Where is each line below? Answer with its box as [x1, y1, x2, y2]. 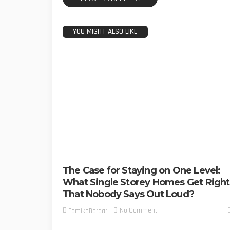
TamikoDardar [69, 206, 107, 215]
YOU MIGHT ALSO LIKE [73, 27, 138, 37]
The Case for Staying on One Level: [63, 165, 221, 177]
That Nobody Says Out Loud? [63, 188, 194, 200]
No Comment [120, 206, 157, 215]
